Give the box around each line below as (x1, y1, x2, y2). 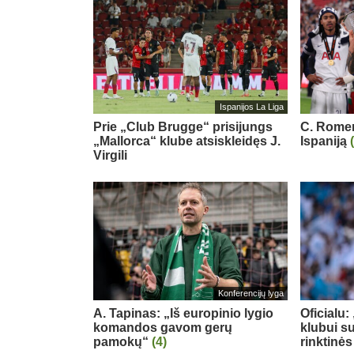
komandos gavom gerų (93, 320, 232, 334)
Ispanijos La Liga (219, 102, 284, 112)
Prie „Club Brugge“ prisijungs (93, 119, 273, 134)
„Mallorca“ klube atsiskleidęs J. (93, 134, 281, 148)
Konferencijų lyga (217, 288, 284, 299)
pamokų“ (93, 334, 152, 348)
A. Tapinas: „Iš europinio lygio (93, 306, 273, 320)
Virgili (93, 148, 127, 162)
